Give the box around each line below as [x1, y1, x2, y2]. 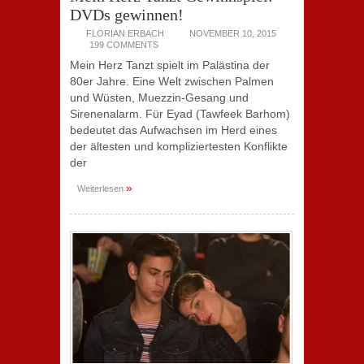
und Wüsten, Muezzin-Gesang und [70, 91, 249, 104]
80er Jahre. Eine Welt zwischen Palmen [70, 75, 274, 88]
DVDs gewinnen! [70, 6, 184, 24]
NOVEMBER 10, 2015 [189, 28, 276, 38]
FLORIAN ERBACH [86, 28, 164, 38]
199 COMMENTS [89, 40, 158, 50]
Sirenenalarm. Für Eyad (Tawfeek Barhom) [70, 107, 290, 120]
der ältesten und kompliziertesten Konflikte [70, 140, 288, 153]
